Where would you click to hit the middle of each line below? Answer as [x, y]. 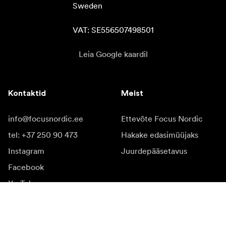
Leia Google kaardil [113, 54]
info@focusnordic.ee [46, 119]
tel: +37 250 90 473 [43, 135]
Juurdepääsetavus [154, 151]
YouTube [23, 183]
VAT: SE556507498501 [113, 30]
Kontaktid [27, 94]
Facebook [26, 167]
